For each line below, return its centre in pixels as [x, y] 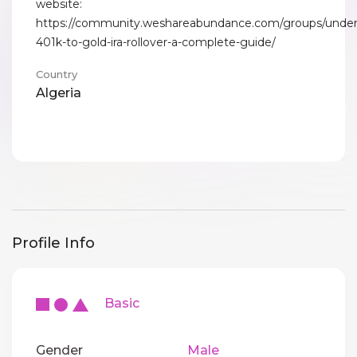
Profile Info [53, 243]
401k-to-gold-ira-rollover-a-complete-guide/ [156, 43]
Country [57, 75]
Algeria [59, 93]
